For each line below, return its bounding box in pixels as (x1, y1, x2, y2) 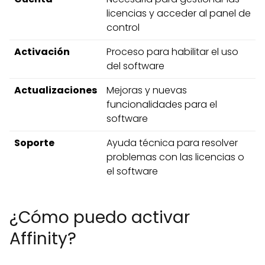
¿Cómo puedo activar (9, 206, 190, 229)
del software (106, 59, 164, 73)
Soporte (14, 136, 54, 150)
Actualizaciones (14, 83, 97, 97)
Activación (14, 45, 70, 59)
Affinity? (9, 227, 76, 250)
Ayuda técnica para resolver (106, 136, 238, 150)
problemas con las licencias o (106, 150, 244, 164)
